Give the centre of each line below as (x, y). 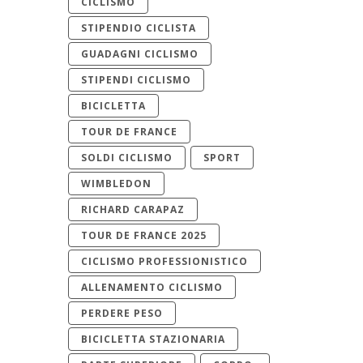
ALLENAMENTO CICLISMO (152, 287)
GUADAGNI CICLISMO (139, 54)
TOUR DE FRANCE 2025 (143, 235)
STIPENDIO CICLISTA (138, 28)
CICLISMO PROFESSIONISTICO (164, 261)
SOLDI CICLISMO (126, 158)
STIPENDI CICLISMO (136, 80)
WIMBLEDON (116, 184)
